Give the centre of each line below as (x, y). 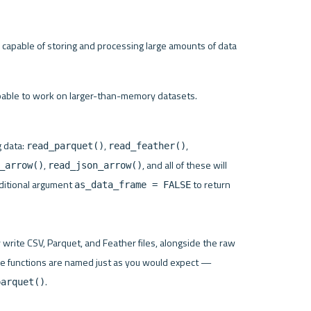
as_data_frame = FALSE (132, 184)
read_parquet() (65, 145)
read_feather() (147, 145)
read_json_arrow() (95, 165)
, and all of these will (184, 165)
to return (210, 184)
